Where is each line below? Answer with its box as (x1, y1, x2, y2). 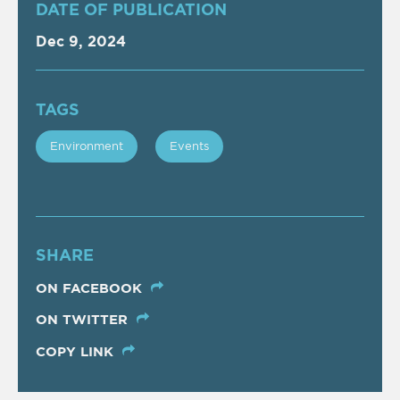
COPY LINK (36, 343, 118, 359)
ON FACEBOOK (36, 279, 146, 296)
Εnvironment (50, 139, 123, 153)
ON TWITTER (36, 312, 132, 328)
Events (170, 139, 209, 153)
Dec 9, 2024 (36, 33, 126, 50)
